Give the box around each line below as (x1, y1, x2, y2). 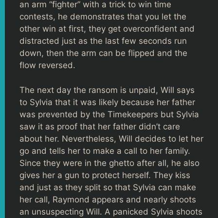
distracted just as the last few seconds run (19, 36, 187, 46)
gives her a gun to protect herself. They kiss (19, 170, 190, 180)
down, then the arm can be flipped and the (19, 48, 187, 58)
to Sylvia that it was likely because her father (19, 97, 195, 107)
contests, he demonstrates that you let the (19, 12, 186, 21)
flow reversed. (19, 60, 75, 70)
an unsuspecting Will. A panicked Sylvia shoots (19, 206, 202, 217)
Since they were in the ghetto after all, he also (19, 158, 200, 168)
